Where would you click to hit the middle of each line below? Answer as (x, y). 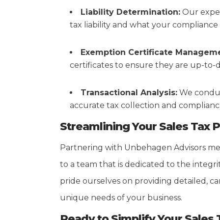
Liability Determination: (130, 12)
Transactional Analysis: (129, 93)
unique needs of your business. (121, 198)
